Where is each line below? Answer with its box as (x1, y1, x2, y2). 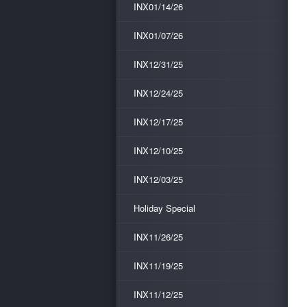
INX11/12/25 (134, 288, 183, 301)
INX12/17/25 (134, 115, 183, 128)
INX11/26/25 (134, 230, 183, 243)
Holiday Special (134, 201, 195, 214)
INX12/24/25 (134, 86, 183, 99)
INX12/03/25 (134, 173, 183, 186)
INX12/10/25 (134, 144, 183, 157)
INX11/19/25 (134, 259, 183, 272)
